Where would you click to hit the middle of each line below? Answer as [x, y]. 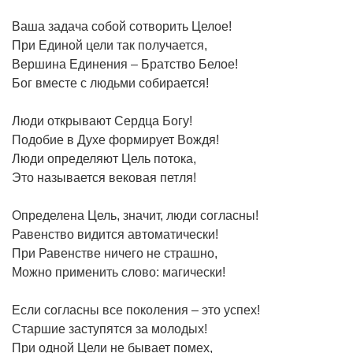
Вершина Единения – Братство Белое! [125, 64]
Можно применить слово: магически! [119, 272]
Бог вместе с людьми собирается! [110, 83]
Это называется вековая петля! [104, 177]
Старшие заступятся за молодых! [110, 329]
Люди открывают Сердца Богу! [102, 121]
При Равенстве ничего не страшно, [115, 253]
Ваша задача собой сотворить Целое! [122, 26]
